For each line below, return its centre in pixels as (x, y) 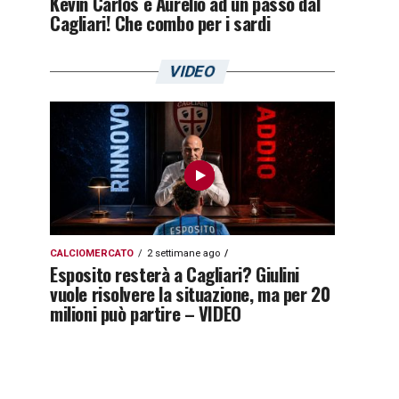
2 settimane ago (183, 253)
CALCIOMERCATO (92, 253)
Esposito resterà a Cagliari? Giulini (175, 274)
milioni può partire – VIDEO (146, 313)
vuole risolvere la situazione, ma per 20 (190, 293)
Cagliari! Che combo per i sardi (160, 23)
